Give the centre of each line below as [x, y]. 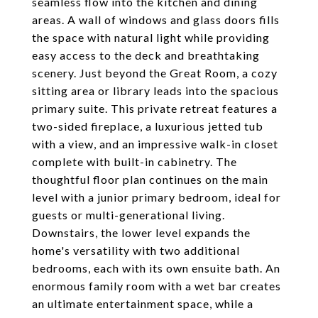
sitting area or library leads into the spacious [155, 91]
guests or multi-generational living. [128, 215]
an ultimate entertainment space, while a [143, 303]
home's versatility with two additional [136, 250]
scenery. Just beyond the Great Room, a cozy [155, 73]
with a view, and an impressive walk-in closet [155, 144]
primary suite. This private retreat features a [155, 108]
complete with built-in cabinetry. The [135, 161]
